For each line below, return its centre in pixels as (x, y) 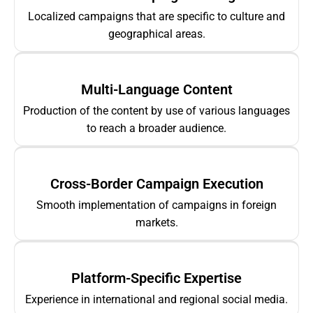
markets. (156, 223)
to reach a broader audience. (156, 129)
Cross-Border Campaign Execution (156, 184)
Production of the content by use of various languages (156, 111)
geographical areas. (156, 34)
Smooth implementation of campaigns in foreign (156, 205)
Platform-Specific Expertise (156, 278)
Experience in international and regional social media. (156, 300)
